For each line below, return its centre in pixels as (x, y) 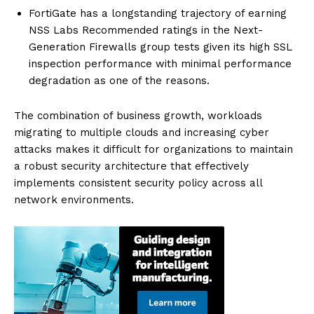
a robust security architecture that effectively (131, 166)
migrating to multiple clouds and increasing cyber (142, 133)
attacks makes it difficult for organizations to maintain (153, 150)
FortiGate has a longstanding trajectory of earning (158, 14)
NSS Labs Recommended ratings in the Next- (146, 30)
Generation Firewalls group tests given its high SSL (161, 47)
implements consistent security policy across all (138, 183)
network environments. (74, 200)
